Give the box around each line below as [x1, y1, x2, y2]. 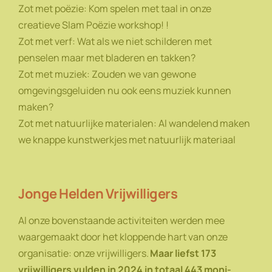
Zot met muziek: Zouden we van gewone [18, 67, 196, 81]
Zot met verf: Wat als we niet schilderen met [18, 34, 212, 48]
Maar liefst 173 [150, 246, 216, 260]
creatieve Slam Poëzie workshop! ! [18, 18, 171, 32]
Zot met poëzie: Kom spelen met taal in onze [18, 1, 211, 15]
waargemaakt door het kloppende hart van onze [18, 229, 228, 243]
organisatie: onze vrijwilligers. [18, 246, 150, 260]
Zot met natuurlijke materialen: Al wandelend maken [18, 116, 250, 130]
